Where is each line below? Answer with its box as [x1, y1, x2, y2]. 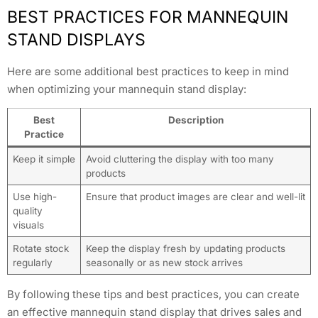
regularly [12, 257, 53, 269]
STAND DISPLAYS [7, 30, 146, 50]
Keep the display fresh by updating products [85, 243, 285, 255]
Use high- [12, 191, 57, 203]
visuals [12, 219, 44, 231]
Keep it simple [12, 153, 75, 165]
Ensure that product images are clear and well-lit [85, 191, 305, 203]
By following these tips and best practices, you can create [7, 287, 300, 302]
